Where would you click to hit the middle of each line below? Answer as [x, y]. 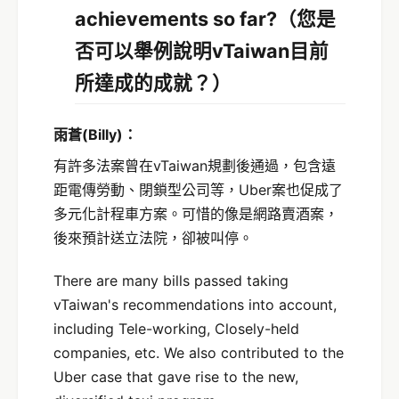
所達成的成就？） [153, 83]
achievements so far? [176, 19]
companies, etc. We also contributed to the [199, 352]
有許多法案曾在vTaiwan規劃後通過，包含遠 [195, 166]
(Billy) [102, 135]
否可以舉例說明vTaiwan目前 [202, 51]
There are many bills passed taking [171, 280]
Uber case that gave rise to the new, [176, 376]
